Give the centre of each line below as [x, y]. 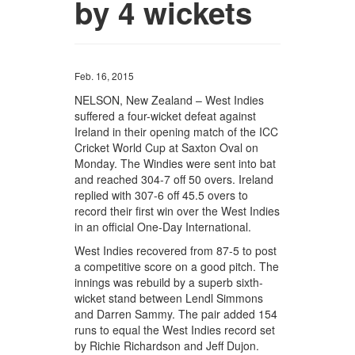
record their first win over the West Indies [177, 211]
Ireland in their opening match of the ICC [177, 132]
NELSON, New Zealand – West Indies [170, 100]
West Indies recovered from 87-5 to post [176, 251]
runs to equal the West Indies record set [175, 330]
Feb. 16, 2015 [105, 76]
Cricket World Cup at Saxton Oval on [167, 148]
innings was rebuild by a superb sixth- [169, 282]
